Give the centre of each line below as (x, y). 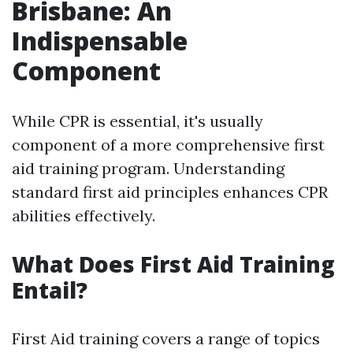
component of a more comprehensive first (168, 145)
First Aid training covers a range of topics (166, 338)
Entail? (50, 290)
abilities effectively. (84, 216)
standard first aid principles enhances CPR (170, 192)
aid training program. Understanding (148, 168)
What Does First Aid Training (173, 264)
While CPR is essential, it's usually (137, 121)
